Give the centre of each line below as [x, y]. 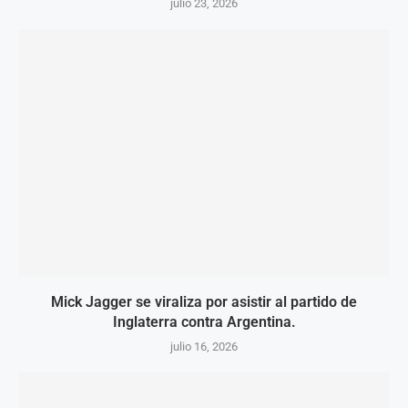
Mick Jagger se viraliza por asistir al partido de [204, 302]
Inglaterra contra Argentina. [204, 322]
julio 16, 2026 [204, 347]
